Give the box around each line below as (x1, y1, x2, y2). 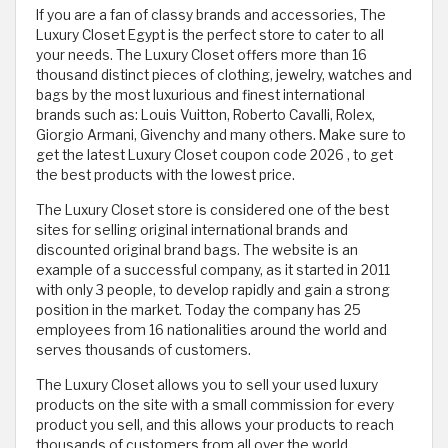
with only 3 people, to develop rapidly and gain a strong (36, 282, 390, 299)
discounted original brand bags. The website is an (36, 242, 358, 259)
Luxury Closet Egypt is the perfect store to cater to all (36, 27, 384, 44)
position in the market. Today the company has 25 (36, 302, 361, 319)
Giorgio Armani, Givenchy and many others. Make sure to (36, 127, 406, 144)
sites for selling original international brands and (36, 222, 348, 239)
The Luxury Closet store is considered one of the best (36, 202, 389, 219)
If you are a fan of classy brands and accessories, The (36, 7, 386, 24)
